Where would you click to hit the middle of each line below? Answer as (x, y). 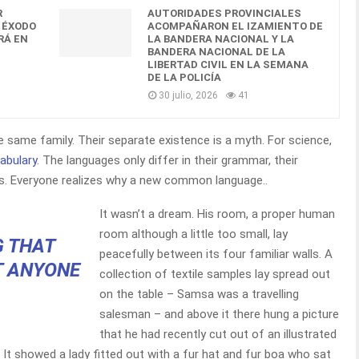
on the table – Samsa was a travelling (199, 294)
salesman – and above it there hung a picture (219, 314)
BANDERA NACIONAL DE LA (216, 52)
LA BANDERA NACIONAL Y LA (221, 39)
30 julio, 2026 (188, 95)
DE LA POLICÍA (184, 77)
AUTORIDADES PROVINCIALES (224, 13)
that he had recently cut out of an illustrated (218, 334)
